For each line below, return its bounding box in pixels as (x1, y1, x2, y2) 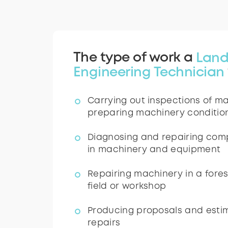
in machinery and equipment (88, 146, 221, 154)
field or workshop (88, 183, 166, 191)
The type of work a (73, 52, 196, 65)
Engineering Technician (73, 66, 224, 79)
